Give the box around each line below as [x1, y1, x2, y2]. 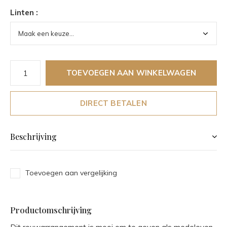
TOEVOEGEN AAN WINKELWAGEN [66, 68, 196, 78]
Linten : [10, 8, 38, 17]
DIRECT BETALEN [80, 98, 147, 108]
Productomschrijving [10, 205, 92, 215]
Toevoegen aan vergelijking [25, 168, 117, 177]
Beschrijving [10, 131, 57, 142]
